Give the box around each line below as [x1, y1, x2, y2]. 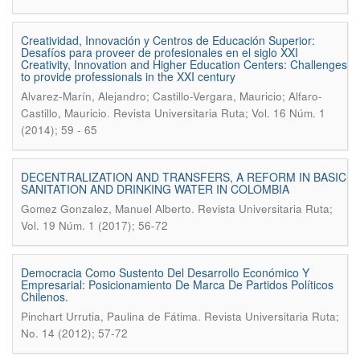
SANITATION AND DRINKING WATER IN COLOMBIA [21, 181, 289, 197]
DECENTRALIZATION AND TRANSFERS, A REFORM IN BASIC [21, 169, 346, 185]
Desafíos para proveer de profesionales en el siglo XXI [21, 44, 298, 60]
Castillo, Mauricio [21, 105, 107, 121]
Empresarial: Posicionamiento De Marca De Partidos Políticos [21, 276, 333, 292]
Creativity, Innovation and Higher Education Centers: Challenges [21, 56, 347, 72]
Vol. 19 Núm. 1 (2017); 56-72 [21, 218, 168, 233]
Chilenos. [21, 288, 68, 305]
